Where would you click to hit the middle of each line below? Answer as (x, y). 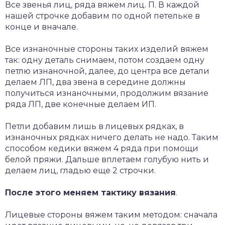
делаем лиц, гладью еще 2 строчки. (80, 170)
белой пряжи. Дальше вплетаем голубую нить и (107, 159)
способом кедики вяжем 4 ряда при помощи (102, 148)
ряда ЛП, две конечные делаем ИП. (81, 104)
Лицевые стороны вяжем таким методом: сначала (111, 214)
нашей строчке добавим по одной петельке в (102, 16)
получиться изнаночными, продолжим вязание (107, 93)
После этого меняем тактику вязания (90, 192)
